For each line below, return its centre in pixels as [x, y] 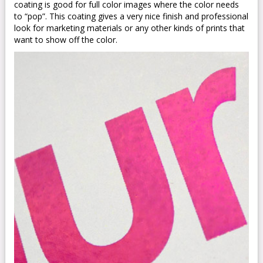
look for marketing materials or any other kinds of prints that [129, 28]
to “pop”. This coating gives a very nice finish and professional [131, 16]
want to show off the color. [66, 40]
